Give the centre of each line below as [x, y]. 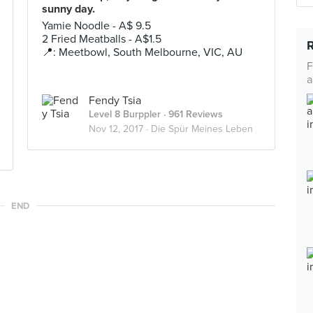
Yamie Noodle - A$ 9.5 [96, 26]
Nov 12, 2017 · [120, 129]
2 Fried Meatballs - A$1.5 [102, 39]
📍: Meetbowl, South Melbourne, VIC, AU [142, 52]
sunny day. [68, 9]
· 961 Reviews [192, 114]
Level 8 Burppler [125, 114]
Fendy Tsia [115, 101]
